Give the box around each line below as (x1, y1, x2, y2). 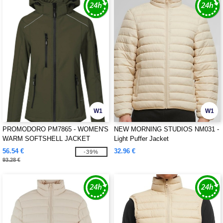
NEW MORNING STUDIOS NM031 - (114, 125, 219, 133)
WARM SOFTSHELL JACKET (2, 135, 90, 142)
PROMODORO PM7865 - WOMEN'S (2, 125, 109, 133)
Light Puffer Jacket (114, 135, 169, 142)
